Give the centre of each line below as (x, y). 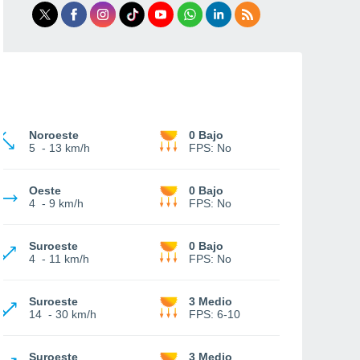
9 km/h (66, 203)
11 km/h (69, 259)
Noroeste (54, 135)
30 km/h (76, 314)
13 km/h (70, 148)
